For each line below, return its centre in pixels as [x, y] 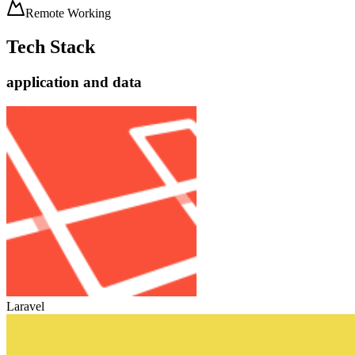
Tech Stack [51, 47]
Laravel [25, 306]
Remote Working [68, 13]
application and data [74, 82]
